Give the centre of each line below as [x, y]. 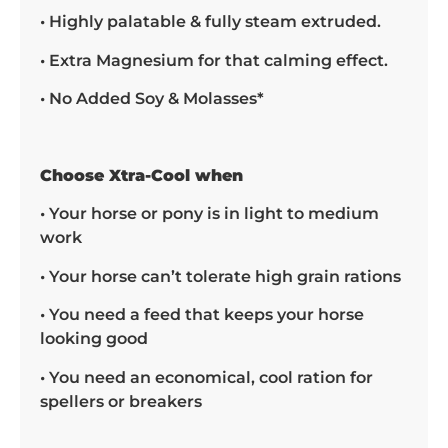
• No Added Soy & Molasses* [152, 99]
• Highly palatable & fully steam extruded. [210, 22]
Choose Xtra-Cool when [141, 176]
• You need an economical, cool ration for [206, 377]
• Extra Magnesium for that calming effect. [214, 60]
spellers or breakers [121, 401]
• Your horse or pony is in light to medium [209, 214]
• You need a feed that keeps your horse [202, 315]
